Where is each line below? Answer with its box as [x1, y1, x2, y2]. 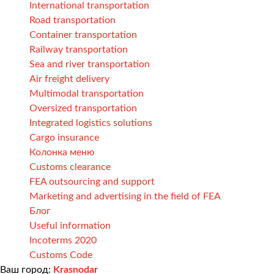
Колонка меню [29, 147, 95, 157]
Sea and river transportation [29, 59, 150, 69]
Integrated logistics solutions [29, 117, 152, 128]
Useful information [29, 220, 111, 231]
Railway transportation [29, 44, 128, 54]
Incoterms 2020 [29, 235, 97, 245]
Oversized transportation [29, 103, 137, 113]
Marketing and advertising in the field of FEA [29, 191, 221, 201]
